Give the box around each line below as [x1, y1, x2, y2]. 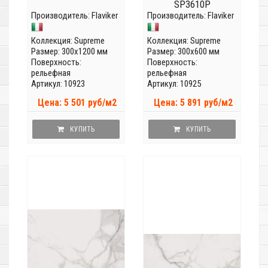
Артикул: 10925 [147, 78, 201, 90]
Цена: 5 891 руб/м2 [154, 97, 233, 109]
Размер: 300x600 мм [147, 46, 220, 57]
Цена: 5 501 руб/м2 [38, 97, 117, 109]
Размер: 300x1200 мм [31, 46, 108, 57]
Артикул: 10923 [31, 78, 85, 90]
